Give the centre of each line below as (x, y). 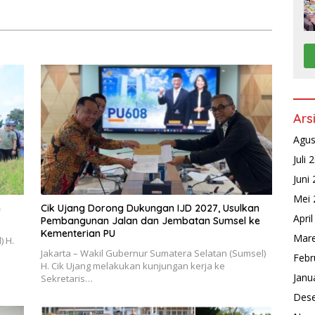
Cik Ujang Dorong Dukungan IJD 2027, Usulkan (150, 208)
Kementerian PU (78, 234)
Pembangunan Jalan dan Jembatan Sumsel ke (150, 221)
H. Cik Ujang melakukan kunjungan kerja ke (133, 266)
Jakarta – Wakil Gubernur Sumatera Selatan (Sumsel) (153, 253)
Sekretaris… (66, 279)
